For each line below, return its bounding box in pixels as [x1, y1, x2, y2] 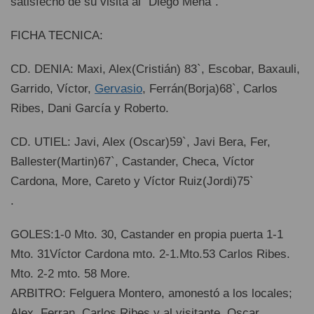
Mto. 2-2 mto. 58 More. [11, 267, 130, 280]
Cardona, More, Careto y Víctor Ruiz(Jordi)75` [11, 175, 254, 188]
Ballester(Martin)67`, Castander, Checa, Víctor [11, 155, 254, 168]
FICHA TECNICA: [11, 29, 103, 42]
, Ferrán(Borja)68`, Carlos [142, 82, 278, 95]
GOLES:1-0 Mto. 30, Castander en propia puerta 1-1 [11, 228, 283, 241]
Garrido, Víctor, [11, 82, 95, 95]
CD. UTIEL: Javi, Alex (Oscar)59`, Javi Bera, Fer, [11, 135, 271, 149]
